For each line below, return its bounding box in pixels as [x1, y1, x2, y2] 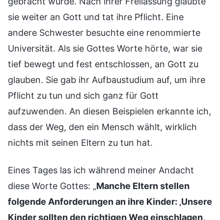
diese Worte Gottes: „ [8, 180, 96, 191]
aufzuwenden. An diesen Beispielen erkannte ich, [8, 106, 211, 116]
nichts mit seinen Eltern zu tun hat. [8, 137, 153, 148]
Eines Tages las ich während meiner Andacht [8, 165, 194, 175]
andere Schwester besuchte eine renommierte [8, 27, 200, 38]
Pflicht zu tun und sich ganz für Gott [8, 90, 159, 101]
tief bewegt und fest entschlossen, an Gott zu [8, 58, 198, 69]
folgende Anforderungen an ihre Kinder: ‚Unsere [8, 196, 212, 207]
